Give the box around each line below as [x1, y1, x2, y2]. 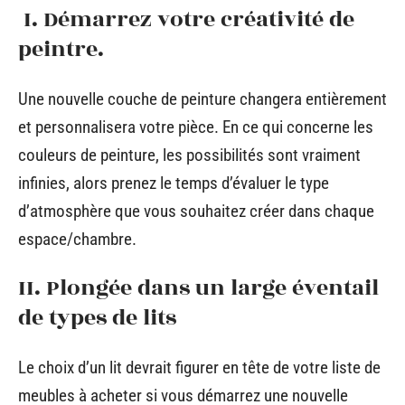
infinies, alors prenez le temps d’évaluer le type [18, 172, 329, 193]
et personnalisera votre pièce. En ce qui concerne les [18, 116, 373, 137]
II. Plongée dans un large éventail [18, 271, 379, 305]
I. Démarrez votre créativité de [18, 3, 354, 36]
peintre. [18, 33, 104, 66]
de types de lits [18, 301, 176, 334]
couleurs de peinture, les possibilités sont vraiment [18, 144, 361, 165]
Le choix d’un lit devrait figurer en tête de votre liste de [18, 356, 381, 378]
